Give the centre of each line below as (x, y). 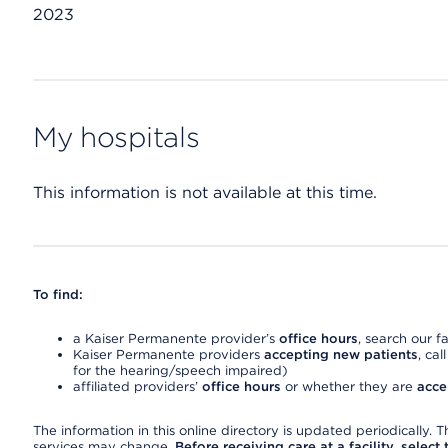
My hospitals (116, 137)
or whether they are (348, 386)
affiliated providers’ (137, 386)
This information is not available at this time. (204, 192)
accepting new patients (340, 354)
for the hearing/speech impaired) (180, 370)
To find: (57, 294)
